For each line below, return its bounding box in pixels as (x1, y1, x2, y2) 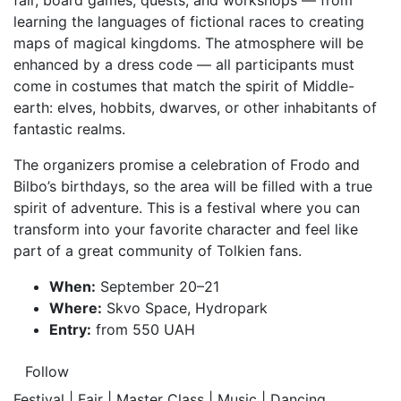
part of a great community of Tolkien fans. (13, 242, 302, 260)
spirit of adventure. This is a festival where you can (13, 199, 360, 217)
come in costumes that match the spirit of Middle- (13, 77, 354, 95)
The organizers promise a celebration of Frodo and (13, 156, 360, 174)
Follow (25, 363, 69, 380)
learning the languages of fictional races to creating (13, 13, 364, 30)
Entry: (49, 320, 91, 338)
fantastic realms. (13, 120, 125, 138)
